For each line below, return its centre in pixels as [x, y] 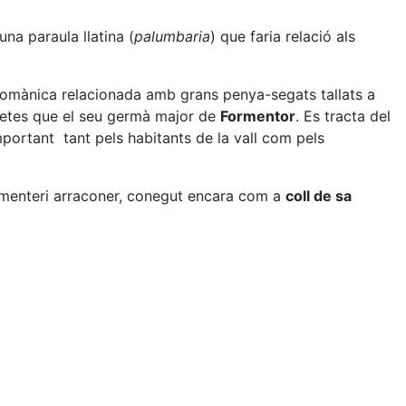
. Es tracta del [343, 116]
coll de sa [319, 196]
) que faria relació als [283, 36]
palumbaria [172, 36]
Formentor [258, 116]
